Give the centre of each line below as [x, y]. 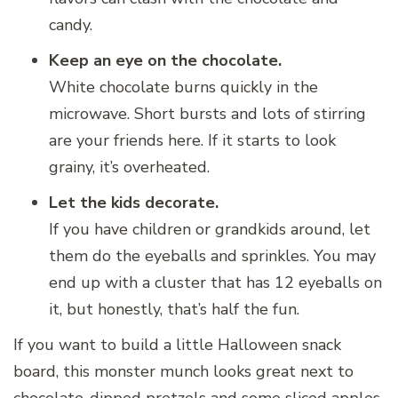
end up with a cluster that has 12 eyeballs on [215, 282]
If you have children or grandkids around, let [210, 229]
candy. [71, 24]
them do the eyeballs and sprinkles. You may [212, 255]
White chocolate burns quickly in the [183, 87]
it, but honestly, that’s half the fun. [174, 309]
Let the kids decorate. [134, 202]
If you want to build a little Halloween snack [177, 344]
